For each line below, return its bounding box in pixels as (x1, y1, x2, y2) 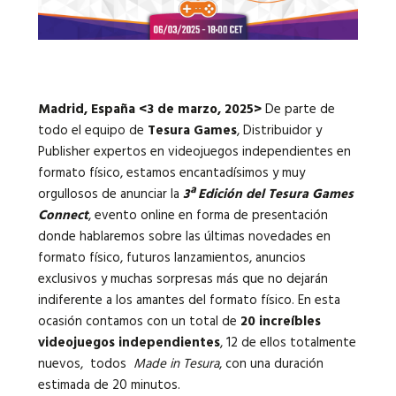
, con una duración (218, 354, 324, 376)
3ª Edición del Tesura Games (182, 184, 354, 206)
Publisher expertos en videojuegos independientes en (37, 141, 351, 164)
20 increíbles (240, 311, 321, 333)
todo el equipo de (37, 120, 148, 142)
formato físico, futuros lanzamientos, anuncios (37, 247, 306, 270)
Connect (37, 205, 88, 227)
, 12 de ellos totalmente (219, 332, 356, 354)
